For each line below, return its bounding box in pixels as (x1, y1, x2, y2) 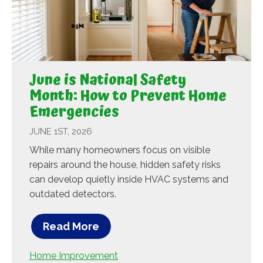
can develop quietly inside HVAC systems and (29, 174, 228, 186)
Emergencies (29, 101, 119, 124)
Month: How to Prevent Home (29, 85, 227, 108)
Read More (43, 220, 99, 233)
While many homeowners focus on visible (29, 144, 210, 156)
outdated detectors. (29, 188, 116, 200)
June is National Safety (29, 69, 186, 92)
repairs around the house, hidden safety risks (29, 159, 221, 171)
